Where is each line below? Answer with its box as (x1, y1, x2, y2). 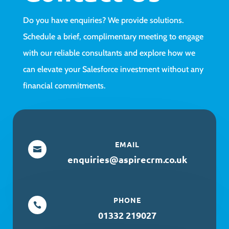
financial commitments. (22, 80, 105, 90)
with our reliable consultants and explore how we (22, 48, 195, 58)
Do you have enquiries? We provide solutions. (22, 15, 184, 25)
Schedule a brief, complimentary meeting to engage (22, 31, 203, 41)
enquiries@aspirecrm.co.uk (67, 153, 188, 165)
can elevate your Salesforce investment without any (22, 64, 203, 74)
